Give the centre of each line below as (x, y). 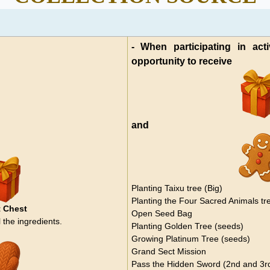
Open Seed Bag (162, 213)
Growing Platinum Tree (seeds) (190, 238)
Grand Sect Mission (168, 251)
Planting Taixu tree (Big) (177, 188)
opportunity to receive (183, 61)
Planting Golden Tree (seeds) (187, 226)
